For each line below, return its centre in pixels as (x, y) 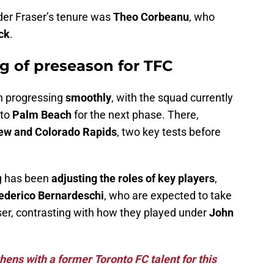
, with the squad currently (172, 98)
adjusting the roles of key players (133, 179)
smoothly (88, 98)
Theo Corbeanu (151, 17)
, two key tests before (169, 132)
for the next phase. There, (135, 115)
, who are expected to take (168, 196)
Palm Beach (42, 115)
